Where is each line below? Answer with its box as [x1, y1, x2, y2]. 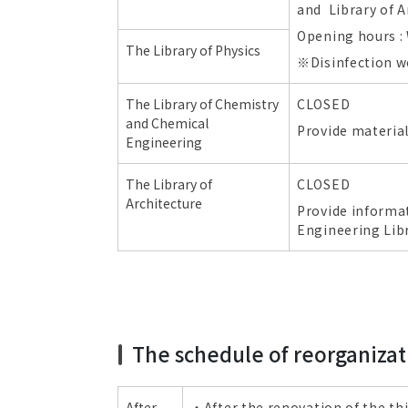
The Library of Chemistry [126, 95, 279, 113]
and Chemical [126, 114, 209, 132]
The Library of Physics [126, 41, 260, 59]
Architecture [126, 194, 202, 212]
